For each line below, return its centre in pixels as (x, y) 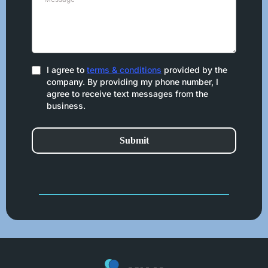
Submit (134, 141)
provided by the (194, 70)
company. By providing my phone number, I (133, 82)
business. (66, 106)
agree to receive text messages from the (127, 94)
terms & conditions (124, 70)
